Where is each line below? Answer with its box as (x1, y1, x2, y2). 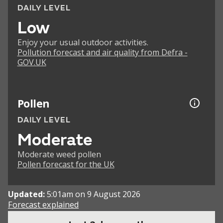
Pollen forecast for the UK (17, 159, 114, 170)
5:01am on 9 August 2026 (47, 189, 140, 200)
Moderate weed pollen (17, 149, 101, 160)
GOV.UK (17, 57, 46, 68)
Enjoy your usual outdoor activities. (17, 37, 148, 48)
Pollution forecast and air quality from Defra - (17, 47, 188, 58)
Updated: (8, 189, 47, 200)
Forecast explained (8, 199, 79, 211)
